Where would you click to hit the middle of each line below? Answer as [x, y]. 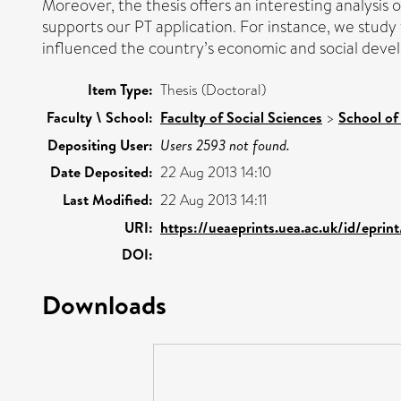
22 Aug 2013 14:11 [213, 200]
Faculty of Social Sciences [241, 117]
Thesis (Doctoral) [213, 90]
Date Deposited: [102, 171]
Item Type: [120, 89]
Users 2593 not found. [225, 145]
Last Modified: [108, 199]
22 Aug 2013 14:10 [216, 172]
